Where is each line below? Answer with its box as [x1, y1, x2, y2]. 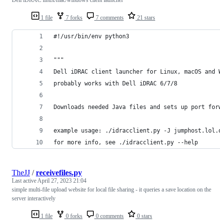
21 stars [136, 14, 155, 21]
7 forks [64, 14, 82, 21]
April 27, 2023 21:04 [37, 177, 86, 184]
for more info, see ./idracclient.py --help [54, 138, 198, 146]
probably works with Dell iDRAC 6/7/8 [54, 80, 177, 87]
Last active [12, 177, 37, 184]
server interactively [12, 194, 55, 202]
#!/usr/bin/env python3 [54, 32, 129, 40]
